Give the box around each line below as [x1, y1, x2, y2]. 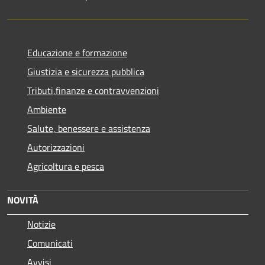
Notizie [27, 216, 56, 231]
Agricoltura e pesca [27, 159, 104, 173]
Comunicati [27, 235, 73, 250]
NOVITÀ [7, 192, 38, 207]
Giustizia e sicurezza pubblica [27, 64, 144, 79]
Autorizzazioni [27, 140, 85, 154]
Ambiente [27, 102, 66, 117]
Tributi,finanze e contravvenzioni [27, 83, 159, 98]
